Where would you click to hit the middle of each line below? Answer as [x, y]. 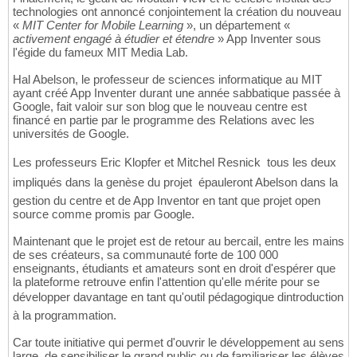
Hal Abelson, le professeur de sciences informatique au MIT [167, 79]
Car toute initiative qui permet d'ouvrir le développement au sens [178, 342]
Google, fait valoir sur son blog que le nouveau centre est [160, 106]
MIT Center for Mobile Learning [103, 25]
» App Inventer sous [268, 38]
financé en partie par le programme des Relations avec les [164, 120]
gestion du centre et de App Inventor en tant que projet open [167, 200]
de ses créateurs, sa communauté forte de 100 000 [145, 254]
